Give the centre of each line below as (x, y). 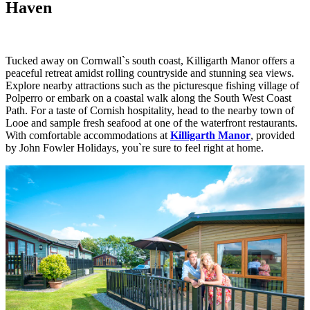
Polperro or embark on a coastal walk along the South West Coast (148, 98)
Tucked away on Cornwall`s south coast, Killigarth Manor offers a (150, 61)
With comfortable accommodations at (88, 136)
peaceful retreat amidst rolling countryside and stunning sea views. (150, 73)
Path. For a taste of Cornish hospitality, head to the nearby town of (150, 111)
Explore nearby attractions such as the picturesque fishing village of (152, 86)
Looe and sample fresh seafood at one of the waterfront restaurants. (152, 123)
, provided (273, 136)
